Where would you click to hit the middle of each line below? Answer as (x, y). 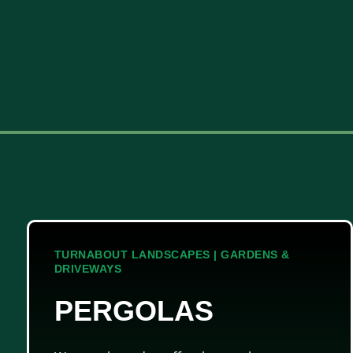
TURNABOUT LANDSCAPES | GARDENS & (172, 254)
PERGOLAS (134, 310)
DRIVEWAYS (88, 268)
